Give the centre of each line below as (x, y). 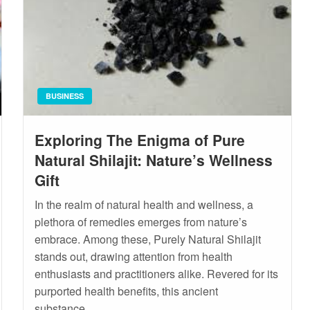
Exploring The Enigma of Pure (139, 139)
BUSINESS (64, 95)
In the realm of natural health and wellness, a (144, 204)
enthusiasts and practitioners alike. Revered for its (156, 273)
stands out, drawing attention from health (133, 256)
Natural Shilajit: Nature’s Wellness (153, 159)
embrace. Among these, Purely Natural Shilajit (147, 239)
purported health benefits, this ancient (126, 291)
